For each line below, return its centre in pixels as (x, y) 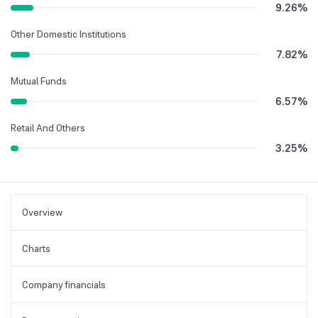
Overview (42, 212)
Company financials (64, 284)
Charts (36, 248)
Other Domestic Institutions (68, 34)
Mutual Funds (39, 81)
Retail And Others (48, 127)
